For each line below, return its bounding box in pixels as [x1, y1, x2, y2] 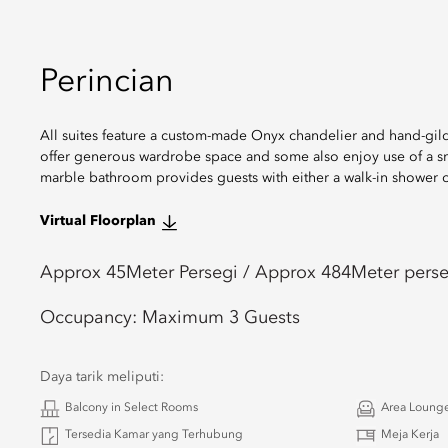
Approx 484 [255, 264, 351, 282]
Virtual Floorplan [40, 214, 156, 228]
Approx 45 [40, 264, 126, 282]
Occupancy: [40, 309, 142, 327]
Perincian [40, 67, 174, 99]
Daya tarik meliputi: [40, 370, 164, 384]
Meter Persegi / [126, 264, 255, 282]
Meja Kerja [381, 429, 439, 441]
